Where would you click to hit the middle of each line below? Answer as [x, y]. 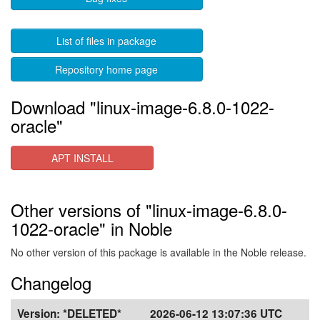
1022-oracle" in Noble [91, 228]
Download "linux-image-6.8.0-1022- [142, 107]
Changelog [51, 282]
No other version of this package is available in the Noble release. [159, 252]
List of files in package [107, 41]
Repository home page [107, 69]
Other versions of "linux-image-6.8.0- [149, 210]
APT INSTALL [82, 158]
